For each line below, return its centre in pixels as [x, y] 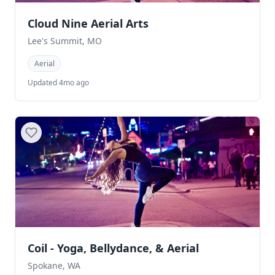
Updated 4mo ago [58, 83]
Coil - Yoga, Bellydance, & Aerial [113, 248]
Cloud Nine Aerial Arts [88, 23]
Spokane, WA [54, 266]
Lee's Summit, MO [65, 41]
